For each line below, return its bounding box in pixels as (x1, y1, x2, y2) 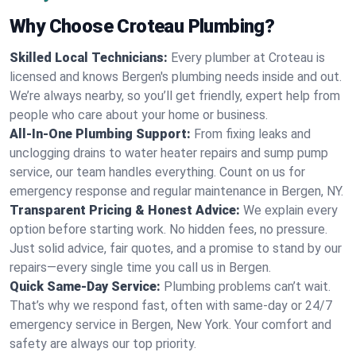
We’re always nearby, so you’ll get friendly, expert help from (10, 88, 340, 103)
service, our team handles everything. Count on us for (10, 164, 305, 180)
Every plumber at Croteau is (171, 50, 325, 65)
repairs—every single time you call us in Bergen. (10, 260, 271, 275)
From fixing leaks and (194, 126, 311, 141)
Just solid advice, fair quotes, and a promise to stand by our (10, 241, 342, 256)
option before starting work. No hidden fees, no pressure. (10, 222, 327, 237)
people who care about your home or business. (10, 107, 268, 122)
